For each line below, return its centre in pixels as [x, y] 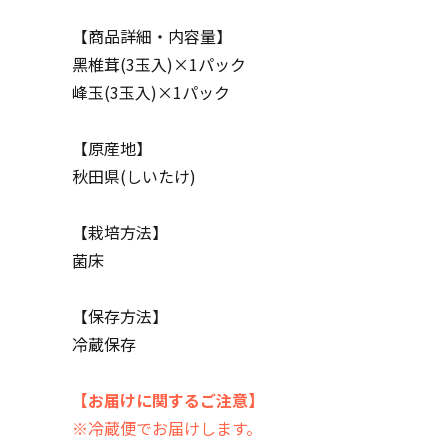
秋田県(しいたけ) [134, 176]
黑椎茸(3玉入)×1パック [159, 64]
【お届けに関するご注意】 [168, 400]
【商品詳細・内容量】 [152, 36]
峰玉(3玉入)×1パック [151, 92]
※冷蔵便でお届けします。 [167, 428]
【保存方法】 [120, 316]
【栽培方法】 [120, 232]
